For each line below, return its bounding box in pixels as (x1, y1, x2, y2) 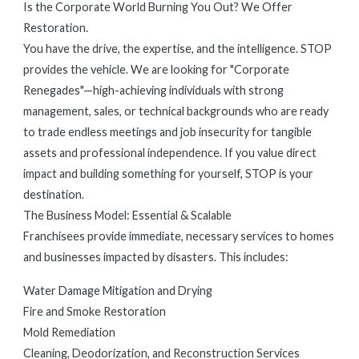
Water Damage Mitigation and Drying (23, 284, 212, 297)
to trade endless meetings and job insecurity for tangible (23, 125, 312, 139)
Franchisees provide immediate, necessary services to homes (23, 229, 334, 243)
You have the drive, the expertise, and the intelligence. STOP (23, 42, 332, 55)
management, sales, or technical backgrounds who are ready (23, 104, 329, 118)
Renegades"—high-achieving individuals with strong (23, 83, 284, 97)
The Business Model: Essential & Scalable (23, 208, 232, 222)
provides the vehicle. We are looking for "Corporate (23, 63, 289, 76)
